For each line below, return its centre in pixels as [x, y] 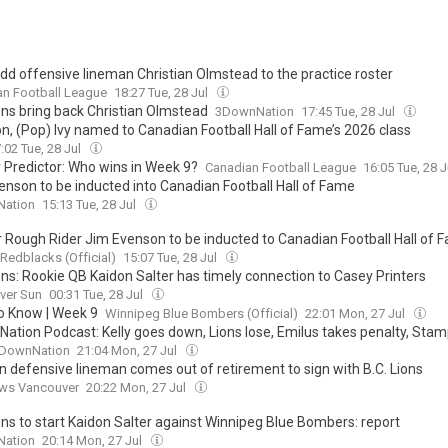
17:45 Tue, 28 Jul [349, 112]
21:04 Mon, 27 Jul [128, 351]
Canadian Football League [280, 168]
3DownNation [254, 112]
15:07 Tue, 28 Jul [171, 258]
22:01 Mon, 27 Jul [356, 314]
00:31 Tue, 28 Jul [97, 295]
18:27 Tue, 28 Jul [162, 93]
